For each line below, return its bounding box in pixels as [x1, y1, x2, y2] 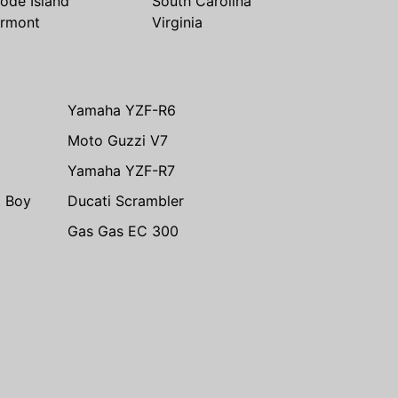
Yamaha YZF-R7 [68, 161, 175, 179]
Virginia [152, 12, 203, 31]
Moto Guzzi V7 [68, 131, 168, 149]
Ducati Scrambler [68, 191, 184, 210]
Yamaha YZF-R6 [68, 100, 176, 119]
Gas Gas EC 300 [68, 221, 179, 240]
